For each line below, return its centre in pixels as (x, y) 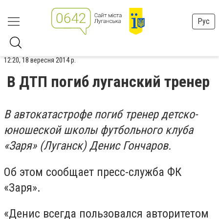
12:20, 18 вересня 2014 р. (40, 60)
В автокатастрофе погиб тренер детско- (101, 114)
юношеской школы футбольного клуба (99, 130)
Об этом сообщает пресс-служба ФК (93, 172)
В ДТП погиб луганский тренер (108, 82)
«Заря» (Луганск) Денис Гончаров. (88, 146)
